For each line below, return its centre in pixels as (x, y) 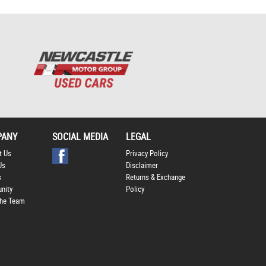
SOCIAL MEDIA (80, 137)
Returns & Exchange (156, 178)
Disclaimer (142, 166)
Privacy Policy (147, 154)
